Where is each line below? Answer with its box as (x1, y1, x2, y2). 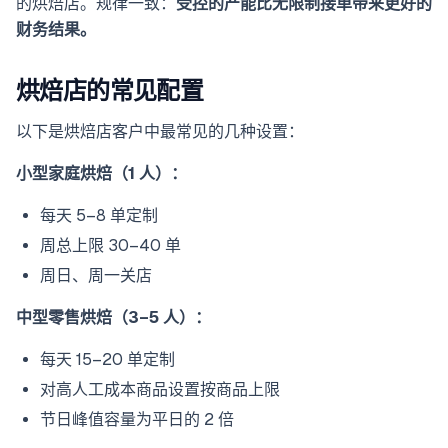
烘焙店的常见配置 (16, 77, 204, 105)
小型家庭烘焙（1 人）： (16, 164, 187, 184)
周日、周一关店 (40, 266, 152, 286)
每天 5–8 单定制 (40, 206, 158, 226)
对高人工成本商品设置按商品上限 (40, 380, 280, 400)
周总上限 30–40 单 (40, 236, 181, 256)
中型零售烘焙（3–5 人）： (16, 308, 211, 328)
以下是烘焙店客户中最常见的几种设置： (16, 122, 304, 142)
